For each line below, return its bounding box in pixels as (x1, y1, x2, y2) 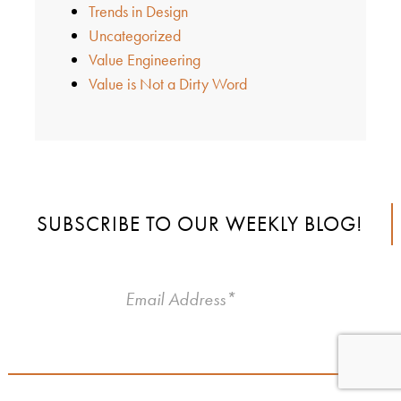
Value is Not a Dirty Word (88, 73, 247, 94)
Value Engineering (88, 48, 200, 70)
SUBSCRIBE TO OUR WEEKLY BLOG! (37, 209, 363, 237)
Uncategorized (88, 24, 181, 46)
